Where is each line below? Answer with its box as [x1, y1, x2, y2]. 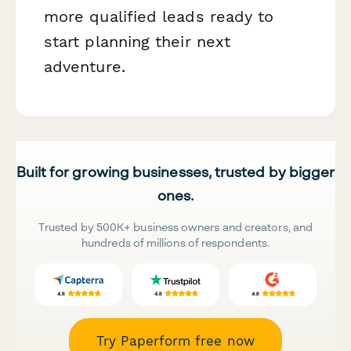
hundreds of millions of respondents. [81, 235, 270, 249]
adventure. [44, 56, 125, 76]
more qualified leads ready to [44, 6, 274, 26]
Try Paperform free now [96, 332, 255, 349]
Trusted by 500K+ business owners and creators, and [38, 219, 313, 233]
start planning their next [44, 31, 231, 51]
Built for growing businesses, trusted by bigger [16, 162, 335, 180]
